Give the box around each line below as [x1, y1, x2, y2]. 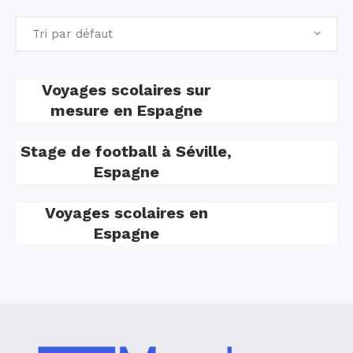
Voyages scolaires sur [42, 80, 210, 99]
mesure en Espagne [50, 101, 203, 120]
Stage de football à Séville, [20, 142, 232, 161]
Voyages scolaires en [44, 203, 208, 222]
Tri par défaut [32, 27, 113, 41]
